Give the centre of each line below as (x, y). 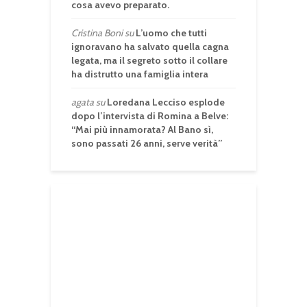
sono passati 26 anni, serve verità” (147, 143)
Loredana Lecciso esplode (166, 102)
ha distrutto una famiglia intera (140, 74)
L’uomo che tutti (171, 33)
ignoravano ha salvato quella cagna (150, 46)
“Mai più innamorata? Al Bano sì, (142, 129)
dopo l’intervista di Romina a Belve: (150, 115)
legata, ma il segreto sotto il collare (149, 60)
